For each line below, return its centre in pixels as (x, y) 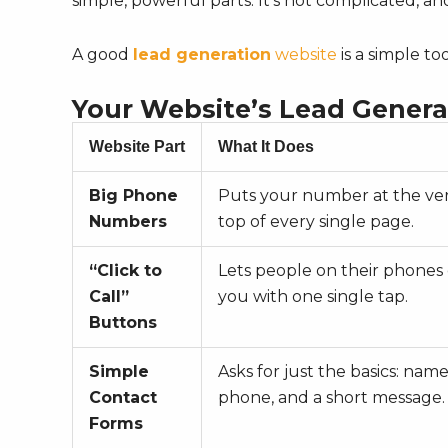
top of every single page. (316, 222)
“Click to (125, 271)
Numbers (128, 222)
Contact (123, 398)
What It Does (266, 147)
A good (102, 55)
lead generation (202, 55)
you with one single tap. (313, 297)
